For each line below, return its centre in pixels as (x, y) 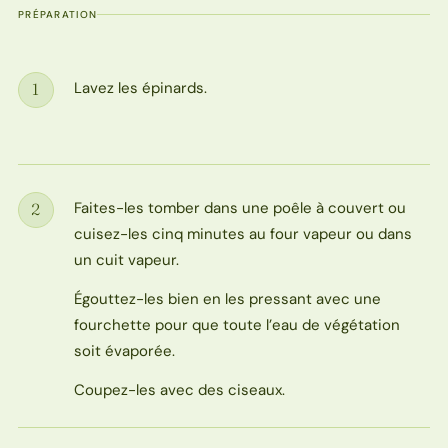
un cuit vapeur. (126, 259)
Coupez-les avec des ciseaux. (179, 390)
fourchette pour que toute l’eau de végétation (236, 325)
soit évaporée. (124, 351)
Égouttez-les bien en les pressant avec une (227, 299)
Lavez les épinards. (140, 87)
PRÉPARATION (57, 14)
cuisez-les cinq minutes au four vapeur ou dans (242, 233)
